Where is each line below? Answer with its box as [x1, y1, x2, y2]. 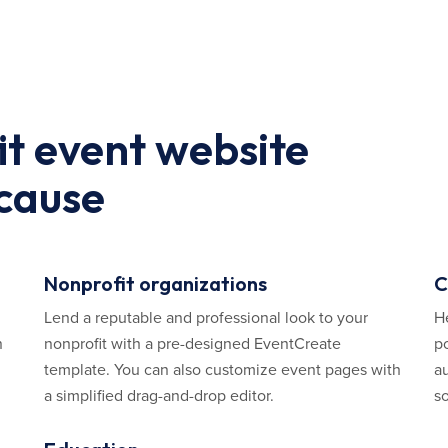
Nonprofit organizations [44, 271, 267, 296]
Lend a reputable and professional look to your [44, 308, 368, 328]
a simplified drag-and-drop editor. [44, 386, 274, 406]
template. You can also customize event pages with [44, 360, 401, 380]
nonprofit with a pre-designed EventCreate [44, 334, 341, 354]
